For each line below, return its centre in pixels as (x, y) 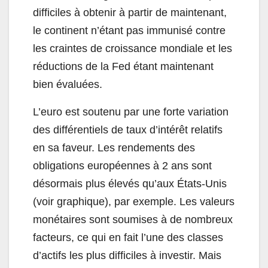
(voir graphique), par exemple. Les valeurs (134, 202)
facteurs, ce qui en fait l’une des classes (128, 238)
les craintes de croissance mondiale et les (133, 49)
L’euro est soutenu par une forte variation (131, 112)
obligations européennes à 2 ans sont (122, 166)
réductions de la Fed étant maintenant (123, 67)
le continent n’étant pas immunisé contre (129, 31)
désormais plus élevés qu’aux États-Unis (130, 184)
